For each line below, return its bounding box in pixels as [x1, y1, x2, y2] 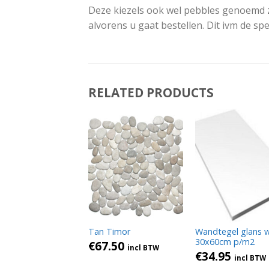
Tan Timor [88, 226, 130, 238]
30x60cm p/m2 [195, 236, 255, 248]
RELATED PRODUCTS [88, 84, 214, 101]
